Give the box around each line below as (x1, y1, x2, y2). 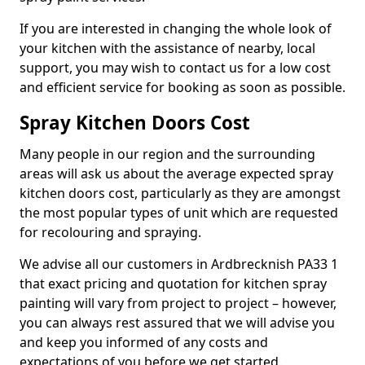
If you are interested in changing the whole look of (20, 20, 332, 37)
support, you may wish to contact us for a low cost (20, 59, 331, 77)
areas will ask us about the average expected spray (20, 165, 333, 182)
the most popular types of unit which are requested (20, 204, 338, 222)
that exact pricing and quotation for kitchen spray (20, 275, 327, 292)
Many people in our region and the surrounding (20, 145, 315, 163)
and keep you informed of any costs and (20, 333, 268, 351)
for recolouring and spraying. (20, 223, 204, 241)
